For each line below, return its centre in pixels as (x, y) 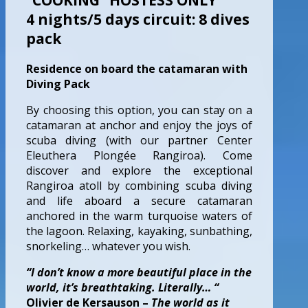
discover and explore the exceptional (139, 170)
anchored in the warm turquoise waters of (139, 216)
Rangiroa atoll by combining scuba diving (139, 185)
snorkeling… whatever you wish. (108, 246)
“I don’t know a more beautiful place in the (139, 272)
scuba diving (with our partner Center (139, 140)
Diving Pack (58, 84)
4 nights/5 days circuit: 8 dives (138, 19)
